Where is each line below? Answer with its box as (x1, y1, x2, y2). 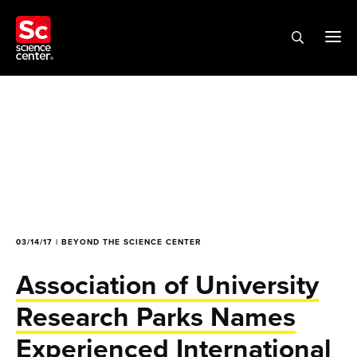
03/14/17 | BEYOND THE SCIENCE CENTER (16, 236, 202, 249)
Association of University (16, 265, 320, 304)
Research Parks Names (16, 297, 296, 336)
